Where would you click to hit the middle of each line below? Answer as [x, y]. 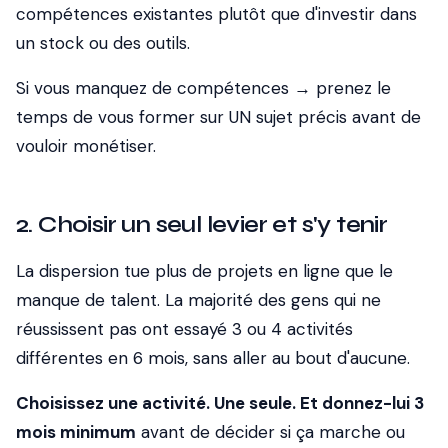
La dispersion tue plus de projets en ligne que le [204, 271]
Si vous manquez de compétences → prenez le [203, 88]
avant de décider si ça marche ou [270, 432]
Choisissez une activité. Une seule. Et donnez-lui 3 [220, 403]
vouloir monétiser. [86, 146]
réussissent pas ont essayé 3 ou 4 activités [184, 329]
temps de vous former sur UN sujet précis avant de [218, 117]
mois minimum [76, 432]
